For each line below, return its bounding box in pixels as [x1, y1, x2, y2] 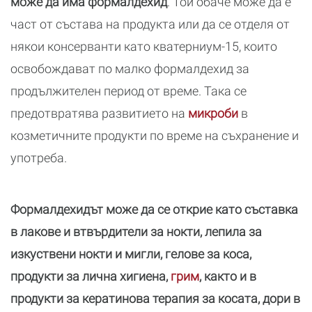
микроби [188, 106, 238, 120]
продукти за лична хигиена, [10, 269, 171, 283]
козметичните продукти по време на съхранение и [10, 128, 299, 143]
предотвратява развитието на [10, 106, 188, 120]
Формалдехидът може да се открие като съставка [10, 202, 298, 217]
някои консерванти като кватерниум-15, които [10, 39, 277, 54]
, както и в [199, 269, 256, 283]
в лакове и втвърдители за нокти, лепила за [10, 224, 262, 239]
